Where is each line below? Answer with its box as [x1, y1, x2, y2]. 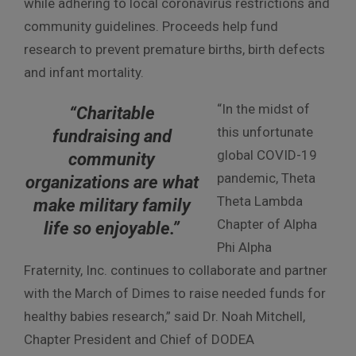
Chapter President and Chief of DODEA [24, 331, 254, 347]
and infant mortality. [24, 64, 144, 80]
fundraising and [52, 126, 172, 147]
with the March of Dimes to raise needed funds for [24, 284, 326, 301]
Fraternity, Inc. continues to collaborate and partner [24, 261, 327, 278]
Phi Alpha [217, 238, 273, 255]
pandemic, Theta [217, 169, 316, 186]
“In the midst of [217, 100, 311, 117]
